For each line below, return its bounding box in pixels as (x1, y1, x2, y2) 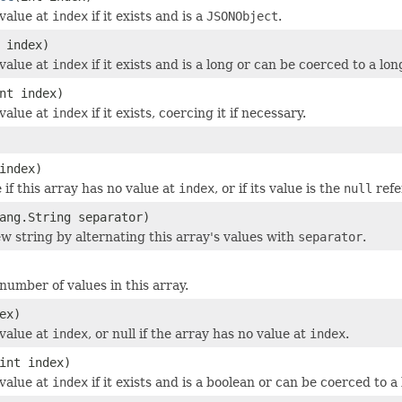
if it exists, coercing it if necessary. (88, 105, 306, 120)
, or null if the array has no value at (88, 326, 310, 341)
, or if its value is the (214, 180, 344, 196)
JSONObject (206, 8, 278, 23)
